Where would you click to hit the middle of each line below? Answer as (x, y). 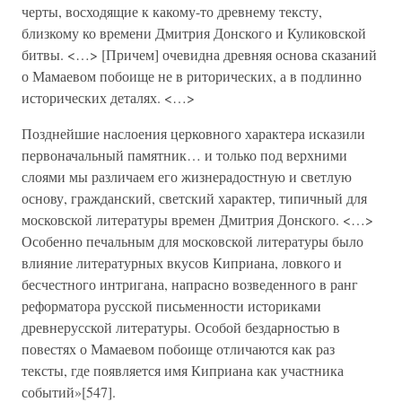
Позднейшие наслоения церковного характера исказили (193, 133)
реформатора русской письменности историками (171, 306)
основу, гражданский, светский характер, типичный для (194, 198)
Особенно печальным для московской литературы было (192, 241)
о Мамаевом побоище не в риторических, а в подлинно (192, 76)
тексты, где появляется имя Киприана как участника (183, 370)
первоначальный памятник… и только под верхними (184, 155)
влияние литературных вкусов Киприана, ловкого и (182, 262)
